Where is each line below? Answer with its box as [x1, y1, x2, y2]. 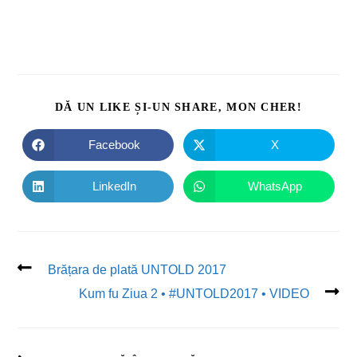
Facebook [88, 138, 140, 152]
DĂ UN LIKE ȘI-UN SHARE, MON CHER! [55, 100, 302, 113]
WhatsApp [247, 179, 302, 194]
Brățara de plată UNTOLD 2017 [48, 262, 227, 277]
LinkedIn [92, 179, 136, 194]
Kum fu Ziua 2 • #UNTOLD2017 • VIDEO [78, 286, 309, 300]
